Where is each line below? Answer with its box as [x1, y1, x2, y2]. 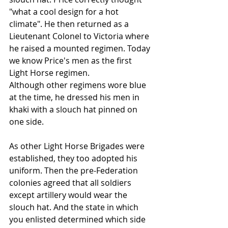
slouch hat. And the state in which [9, 202, 140, 213]
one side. [9, 116, 44, 128]
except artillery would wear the [9, 189, 129, 201]
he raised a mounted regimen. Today [9, 43, 152, 54]
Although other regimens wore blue [9, 79, 148, 91]
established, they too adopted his [9, 153, 139, 164]
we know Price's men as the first [9, 55, 134, 67]
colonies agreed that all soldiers [9, 177, 133, 189]
